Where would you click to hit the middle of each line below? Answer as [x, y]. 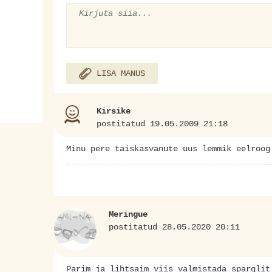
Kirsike [114, 111]
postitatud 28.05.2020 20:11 [174, 227]
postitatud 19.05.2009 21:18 [162, 124]
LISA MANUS [121, 73]
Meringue [128, 215]
